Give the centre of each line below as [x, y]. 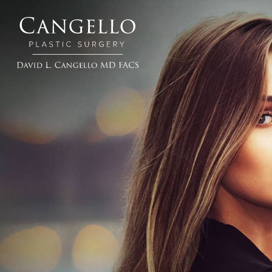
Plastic [32, 87]
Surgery [36, 100]
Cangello [38, 73]
